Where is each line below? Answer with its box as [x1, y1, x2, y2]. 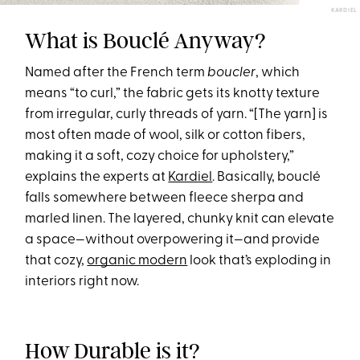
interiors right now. [25, 274, 142, 288]
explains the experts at [25, 170, 169, 184]
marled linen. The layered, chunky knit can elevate [25, 211, 335, 226]
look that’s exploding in [187, 253, 332, 268]
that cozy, [25, 253, 88, 268]
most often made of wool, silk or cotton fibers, [25, 128, 306, 142]
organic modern [87, 253, 188, 268]
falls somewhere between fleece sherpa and [25, 190, 305, 205]
